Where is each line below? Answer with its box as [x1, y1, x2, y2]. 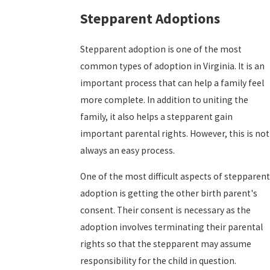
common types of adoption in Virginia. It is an [80, 60, 265, 72]
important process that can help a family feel [80, 77, 264, 89]
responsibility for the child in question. [80, 255, 236, 267]
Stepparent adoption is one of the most [80, 43, 242, 55]
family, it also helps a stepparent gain [80, 110, 233, 122]
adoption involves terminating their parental [80, 221, 263, 233]
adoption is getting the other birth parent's [80, 187, 257, 199]
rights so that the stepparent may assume [80, 238, 251, 250]
